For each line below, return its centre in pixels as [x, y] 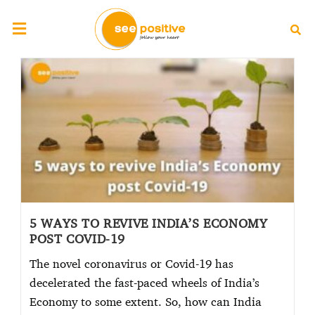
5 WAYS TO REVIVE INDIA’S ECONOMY [149, 223]
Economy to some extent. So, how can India [146, 301]
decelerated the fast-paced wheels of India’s [145, 282]
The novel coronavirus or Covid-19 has [132, 263]
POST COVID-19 [77, 238]
